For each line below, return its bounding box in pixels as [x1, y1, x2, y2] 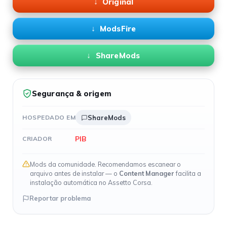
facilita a [174, 169, 201, 177]
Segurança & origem [32, 89, 111, 98]
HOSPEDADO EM [22, 113, 75, 121]
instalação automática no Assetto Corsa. [30, 178, 153, 186]
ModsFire [99, 23, 136, 33]
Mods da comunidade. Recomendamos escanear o [30, 160, 181, 168]
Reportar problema [29, 194, 91, 202]
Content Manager [119, 169, 174, 177]
